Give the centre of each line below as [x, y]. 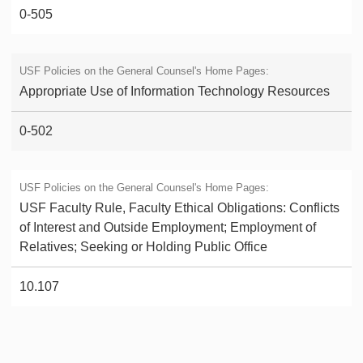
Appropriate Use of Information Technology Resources [175, 91]
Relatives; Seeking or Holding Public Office [143, 246]
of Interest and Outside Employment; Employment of [168, 227]
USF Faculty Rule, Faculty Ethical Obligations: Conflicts [179, 207]
